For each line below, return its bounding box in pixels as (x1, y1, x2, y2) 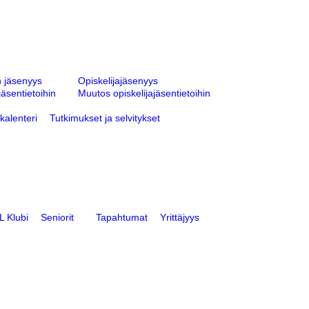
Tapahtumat (96, 212, 148, 223)
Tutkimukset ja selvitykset (50, 112, 160, 124)
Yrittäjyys (160, 212, 199, 223)
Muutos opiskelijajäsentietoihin (78, 88, 210, 99)
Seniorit (41, 212, 74, 223)
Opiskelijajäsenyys (78, 75, 158, 87)
